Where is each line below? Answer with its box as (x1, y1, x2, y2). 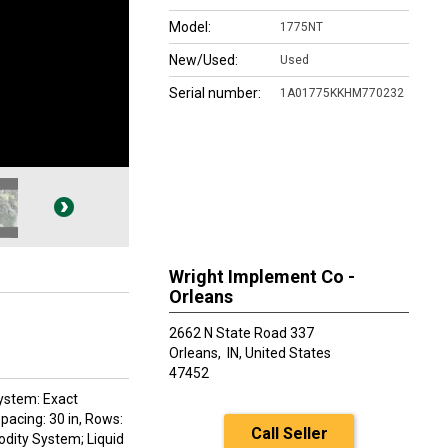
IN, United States (227, 345, 331, 361)
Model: (169, 19, 211, 35)
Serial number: (169, 85, 261, 101)
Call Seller (250, 424, 328, 443)
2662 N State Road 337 (169, 325, 314, 341)
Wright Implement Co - (169, 266, 355, 287)
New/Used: (169, 52, 238, 68)
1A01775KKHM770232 (280, 86, 404, 100)
